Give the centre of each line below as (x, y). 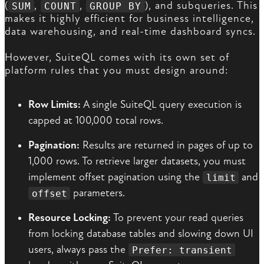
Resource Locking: (70, 218)
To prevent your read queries (177, 218)
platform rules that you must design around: (117, 71)
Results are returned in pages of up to (166, 146)
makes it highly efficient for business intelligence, (129, 19)
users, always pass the (78, 250)
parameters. (98, 193)
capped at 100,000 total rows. (96, 121)
